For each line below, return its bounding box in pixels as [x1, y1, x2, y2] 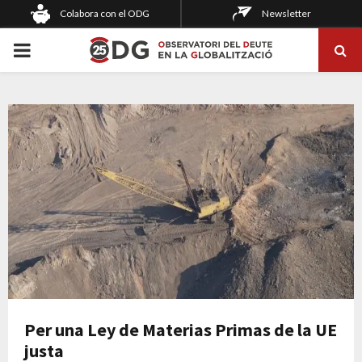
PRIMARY [12, 37, 98, 61]
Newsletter [262, 7, 311, 19]
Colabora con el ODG [60, 7, 149, 19]
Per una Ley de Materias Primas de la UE [24, 318, 337, 341]
